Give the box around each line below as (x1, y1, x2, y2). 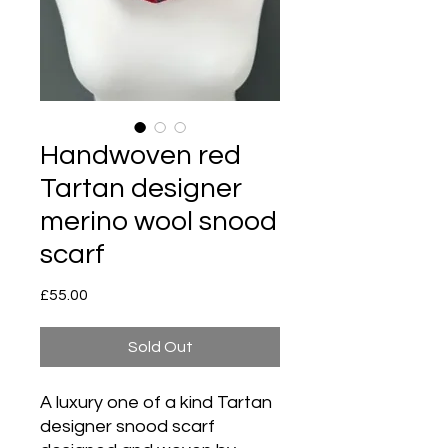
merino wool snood (40, 206, 277, 236)
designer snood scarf (40, 416, 215, 436)
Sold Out (127, 338, 193, 355)
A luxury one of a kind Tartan (40, 392, 272, 412)
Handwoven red (40, 140, 241, 170)
